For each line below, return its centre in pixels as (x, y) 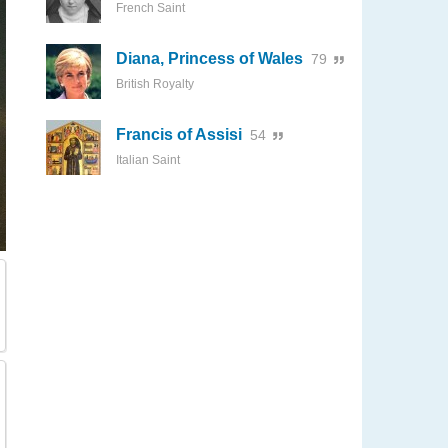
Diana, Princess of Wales (209, 58)
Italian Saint (148, 160)
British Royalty (155, 84)
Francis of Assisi (179, 134)
